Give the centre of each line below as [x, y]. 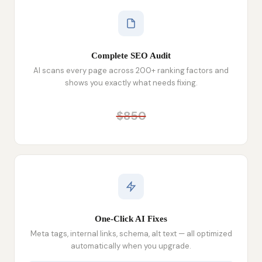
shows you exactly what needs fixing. [131, 83]
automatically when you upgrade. [131, 246]
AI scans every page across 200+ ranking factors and [131, 70]
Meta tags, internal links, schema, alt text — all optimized [131, 234]
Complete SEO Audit [131, 56]
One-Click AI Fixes [131, 219]
